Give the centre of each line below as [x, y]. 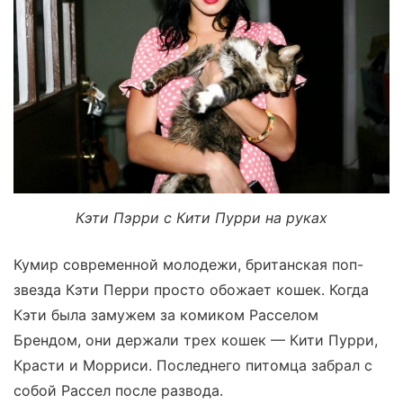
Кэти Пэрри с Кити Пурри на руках [201, 217]
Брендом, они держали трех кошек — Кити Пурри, [196, 340]
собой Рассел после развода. [118, 390]
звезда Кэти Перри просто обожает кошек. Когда [191, 289]
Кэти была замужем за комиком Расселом [166, 314]
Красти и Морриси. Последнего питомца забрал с [193, 365]
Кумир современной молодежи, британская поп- [188, 264]
